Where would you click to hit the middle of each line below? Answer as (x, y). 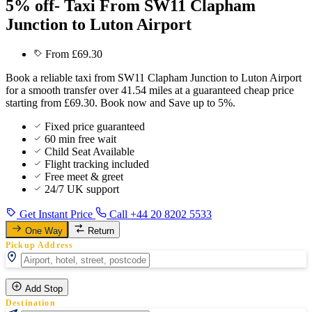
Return (101, 231)
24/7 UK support (82, 189)
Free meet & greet (84, 176)
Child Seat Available (89, 151)
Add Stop (44, 288)
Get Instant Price (56, 214)
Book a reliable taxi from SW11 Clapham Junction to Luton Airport (154, 77)
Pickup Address (40, 245)
